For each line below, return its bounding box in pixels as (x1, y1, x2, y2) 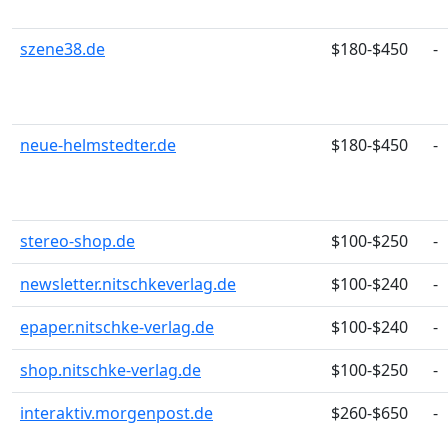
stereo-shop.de (20, 230, 135, 252)
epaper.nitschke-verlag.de (20, 316, 214, 338)
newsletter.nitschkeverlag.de (20, 273, 236, 295)
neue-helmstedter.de (20, 134, 176, 156)
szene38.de (20, 38, 105, 60)
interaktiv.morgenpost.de (20, 402, 213, 424)
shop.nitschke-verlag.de (20, 359, 201, 381)
